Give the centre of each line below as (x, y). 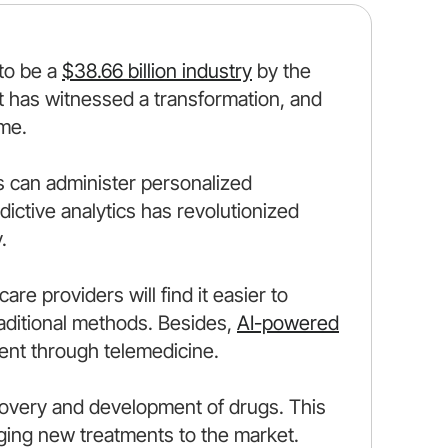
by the (281, 71)
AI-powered (288, 323)
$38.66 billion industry (157, 71)
